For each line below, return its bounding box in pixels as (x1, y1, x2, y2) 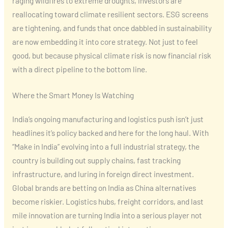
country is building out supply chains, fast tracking (12, 155, 181, 165)
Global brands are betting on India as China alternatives (12, 183, 196, 193)
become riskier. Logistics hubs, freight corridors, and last (12, 196, 204, 207)
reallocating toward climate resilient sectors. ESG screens (12, 9, 208, 19)
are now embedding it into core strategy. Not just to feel (12, 36, 198, 46)
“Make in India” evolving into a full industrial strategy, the (12, 141, 199, 152)
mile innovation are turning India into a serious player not (12, 210, 202, 220)
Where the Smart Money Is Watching (12, 90, 134, 100)
